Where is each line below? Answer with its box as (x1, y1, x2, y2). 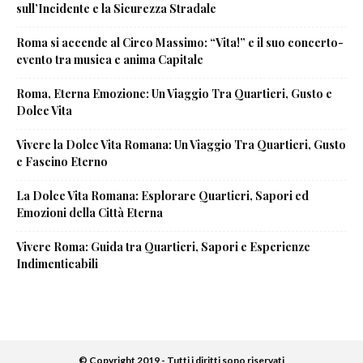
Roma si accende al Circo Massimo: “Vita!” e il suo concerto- (16, 34, 344, 50)
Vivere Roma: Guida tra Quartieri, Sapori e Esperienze (16, 238, 310, 254)
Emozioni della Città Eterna (16, 204, 163, 220)
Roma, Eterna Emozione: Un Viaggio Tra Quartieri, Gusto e (16, 85, 332, 101)
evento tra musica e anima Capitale (16, 51, 203, 67)
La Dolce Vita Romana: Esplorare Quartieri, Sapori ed (16, 187, 309, 203)
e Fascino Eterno (16, 153, 108, 169)
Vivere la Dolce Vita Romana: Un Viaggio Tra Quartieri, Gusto (16, 136, 346, 152)
